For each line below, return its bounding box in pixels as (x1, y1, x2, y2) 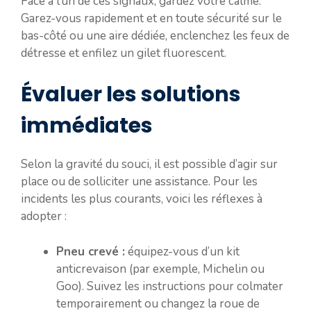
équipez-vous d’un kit (125, 243, 239, 260)
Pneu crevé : (56, 243, 125, 260)
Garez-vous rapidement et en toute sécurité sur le (21, 10, 282, 26)
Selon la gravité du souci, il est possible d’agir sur (21, 156, 278, 172)
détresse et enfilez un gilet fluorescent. (21, 44, 226, 61)
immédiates (21, 111, 153, 140)
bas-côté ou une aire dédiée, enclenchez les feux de (21, 27, 289, 44)
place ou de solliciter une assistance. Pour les (21, 174, 258, 190)
